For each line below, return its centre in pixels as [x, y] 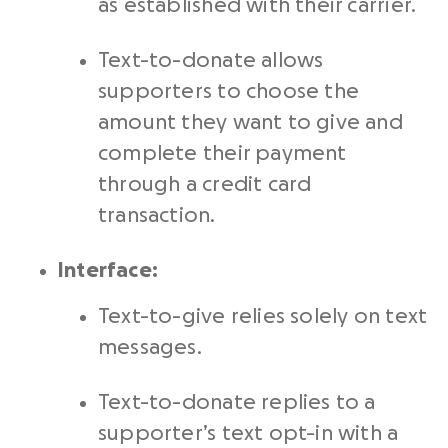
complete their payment [222, 154]
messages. [150, 348]
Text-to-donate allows [211, 61]
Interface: [108, 271]
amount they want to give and [250, 123]
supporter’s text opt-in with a [248, 434]
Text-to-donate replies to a [237, 403]
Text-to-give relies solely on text [263, 317]
